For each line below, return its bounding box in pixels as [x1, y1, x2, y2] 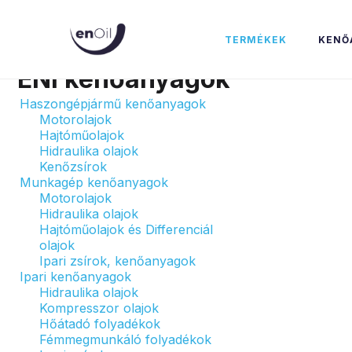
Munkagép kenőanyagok [20, 174, 168, 190]
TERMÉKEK [225, 33, 288, 46]
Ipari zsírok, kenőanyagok [39, 253, 196, 269]
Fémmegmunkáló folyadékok [39, 332, 211, 347]
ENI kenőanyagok [16, 64, 230, 94]
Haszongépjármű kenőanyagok [20, 96, 206, 112]
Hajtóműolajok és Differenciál [39, 222, 213, 237]
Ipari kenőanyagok [20, 269, 131, 284]
